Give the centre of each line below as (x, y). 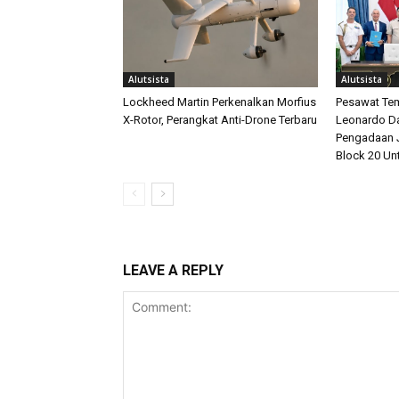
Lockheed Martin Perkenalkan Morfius (220, 102)
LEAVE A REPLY (173, 271)
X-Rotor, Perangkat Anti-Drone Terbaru (220, 120)
